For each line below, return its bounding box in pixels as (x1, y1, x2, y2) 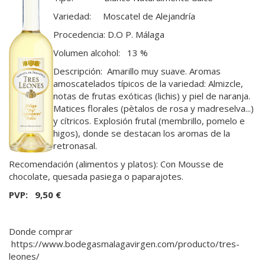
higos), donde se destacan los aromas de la (53, 127, 230, 139)
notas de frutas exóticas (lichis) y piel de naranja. (53, 89, 250, 102)
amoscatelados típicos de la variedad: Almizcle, (53, 77, 243, 89)
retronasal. (53, 139, 97, 151)
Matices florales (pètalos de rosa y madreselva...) (53, 102, 254, 114)
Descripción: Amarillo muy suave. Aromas (53, 64, 221, 77)
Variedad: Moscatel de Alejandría (53, 9, 195, 22)
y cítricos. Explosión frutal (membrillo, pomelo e (53, 114, 245, 127)
